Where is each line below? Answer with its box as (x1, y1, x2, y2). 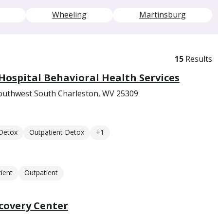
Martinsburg (139, 9, 186, 20)
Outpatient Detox (29, 127, 84, 137)
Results (183, 53, 212, 64)
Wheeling (52, 9, 87, 20)
